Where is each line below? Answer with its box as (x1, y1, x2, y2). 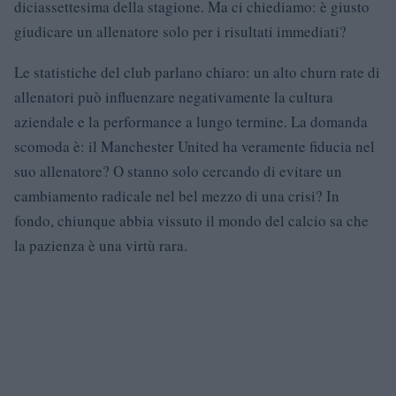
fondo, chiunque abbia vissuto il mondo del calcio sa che (14, 210, 369, 231)
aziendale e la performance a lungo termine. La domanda (14, 111, 368, 132)
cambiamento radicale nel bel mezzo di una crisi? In (14, 186, 339, 206)
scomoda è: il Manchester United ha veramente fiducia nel (14, 136, 375, 156)
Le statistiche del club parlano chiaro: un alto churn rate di (14, 62, 380, 82)
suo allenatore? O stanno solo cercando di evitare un (14, 161, 342, 181)
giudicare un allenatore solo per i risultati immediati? (14, 21, 346, 42)
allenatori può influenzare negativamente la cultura (14, 87, 333, 107)
